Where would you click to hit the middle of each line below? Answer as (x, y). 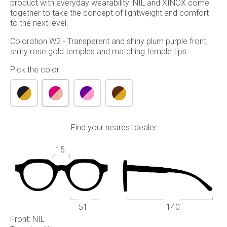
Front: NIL (27, 219)
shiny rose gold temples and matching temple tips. (99, 51)
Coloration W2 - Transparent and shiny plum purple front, (109, 41)
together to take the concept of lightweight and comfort (109, 13)
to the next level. (39, 23)
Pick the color (35, 69)
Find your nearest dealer (113, 127)
